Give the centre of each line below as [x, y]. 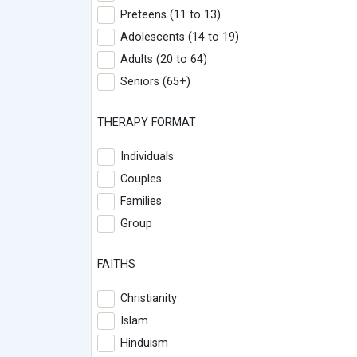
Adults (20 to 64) [164, 60]
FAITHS [116, 265]
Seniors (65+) [155, 82]
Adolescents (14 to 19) [180, 37]
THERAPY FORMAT [147, 123]
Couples [141, 179]
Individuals [147, 157]
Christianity [149, 299]
